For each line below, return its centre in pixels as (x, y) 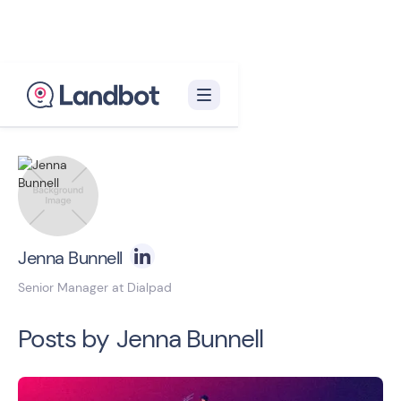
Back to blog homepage (111, 116)
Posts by (64, 339)
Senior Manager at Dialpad (95, 287)
